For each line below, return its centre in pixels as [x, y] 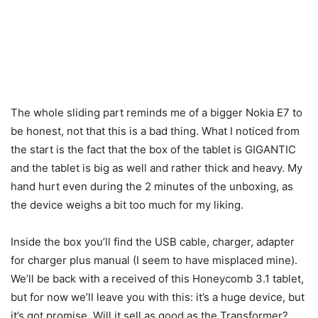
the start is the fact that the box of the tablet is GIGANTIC [153, 149]
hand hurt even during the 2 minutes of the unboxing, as [152, 186]
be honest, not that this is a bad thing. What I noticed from [155, 131]
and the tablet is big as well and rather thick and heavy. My [157, 168]
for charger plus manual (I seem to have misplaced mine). [154, 260]
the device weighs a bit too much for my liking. [127, 205]
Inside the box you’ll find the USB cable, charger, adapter [153, 242]
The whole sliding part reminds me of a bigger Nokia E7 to [157, 113]
